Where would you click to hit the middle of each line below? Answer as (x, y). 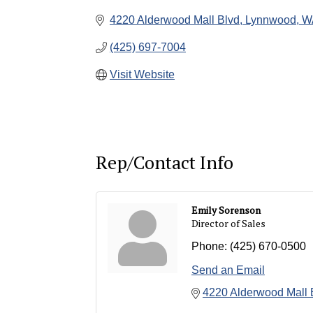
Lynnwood (271, 20)
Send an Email (228, 270)
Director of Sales (228, 224)
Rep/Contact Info (165, 162)
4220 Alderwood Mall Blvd (175, 20)
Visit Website (142, 74)
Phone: (209, 247)
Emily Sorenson (226, 210)
